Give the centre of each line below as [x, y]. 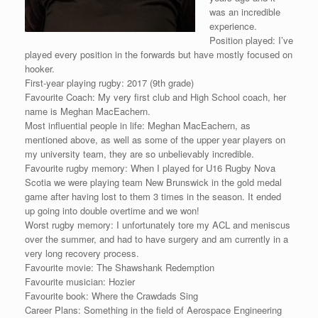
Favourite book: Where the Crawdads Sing [111, 295]
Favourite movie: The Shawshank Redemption [120, 267]
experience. [233, 26]
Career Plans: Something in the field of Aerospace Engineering [153, 309]
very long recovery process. [82, 253]
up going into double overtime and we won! [112, 210]
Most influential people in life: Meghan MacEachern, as [138, 125]
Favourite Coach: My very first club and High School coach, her [155, 97]
